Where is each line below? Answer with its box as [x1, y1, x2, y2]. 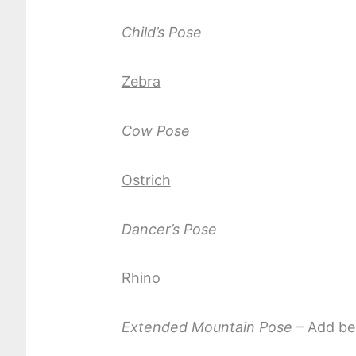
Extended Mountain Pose [121, 319, 292, 336]
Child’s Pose [121, 24, 202, 41]
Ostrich [121, 171, 171, 188]
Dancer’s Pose [121, 220, 217, 238]
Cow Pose [121, 122, 190, 140]
